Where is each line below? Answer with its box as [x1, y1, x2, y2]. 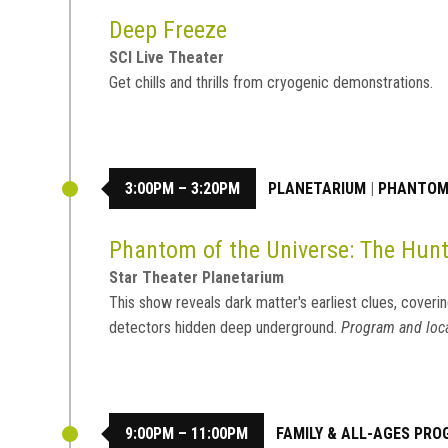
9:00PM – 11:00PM [125, 424, 249, 444]
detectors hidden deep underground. [109, 317, 338, 337]
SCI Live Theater [109, 47, 225, 67]
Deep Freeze [109, 15, 228, 44]
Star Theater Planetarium [109, 267, 285, 287]
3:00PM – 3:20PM [125, 179, 241, 199]
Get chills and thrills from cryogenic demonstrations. [109, 72, 434, 92]
